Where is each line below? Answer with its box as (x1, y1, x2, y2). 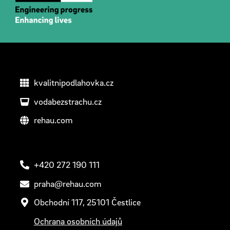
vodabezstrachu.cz (33, 95, 102, 107)
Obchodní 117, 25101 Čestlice (33, 197, 141, 208)
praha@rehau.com (33, 178, 102, 189)
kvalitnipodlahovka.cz (33, 77, 113, 88)
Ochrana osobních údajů (33, 215, 122, 226)
